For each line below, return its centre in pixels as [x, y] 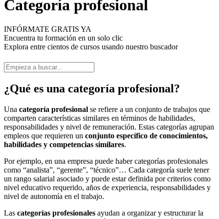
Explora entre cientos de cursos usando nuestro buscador [91, 46]
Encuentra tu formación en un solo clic [63, 38]
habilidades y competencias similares [64, 144]
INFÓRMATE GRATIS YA [48, 29]
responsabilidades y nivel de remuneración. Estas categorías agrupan [109, 127]
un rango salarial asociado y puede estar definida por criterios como [107, 178]
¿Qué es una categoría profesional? [92, 88]
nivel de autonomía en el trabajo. [54, 196]
